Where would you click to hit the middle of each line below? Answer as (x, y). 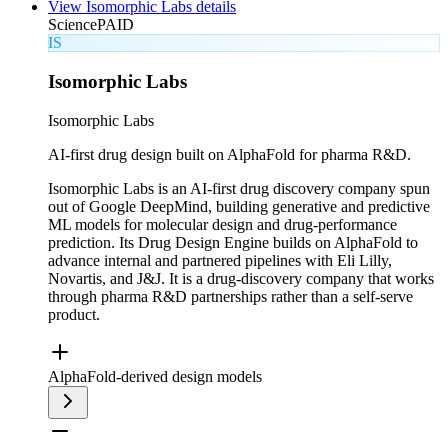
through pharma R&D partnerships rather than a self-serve (230, 296)
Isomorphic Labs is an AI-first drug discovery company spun (239, 188)
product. (74, 314)
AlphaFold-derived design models (155, 376)
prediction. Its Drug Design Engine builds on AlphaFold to (233, 242)
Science (72, 25)
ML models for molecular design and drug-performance (222, 224)
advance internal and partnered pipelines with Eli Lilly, (220, 260)
